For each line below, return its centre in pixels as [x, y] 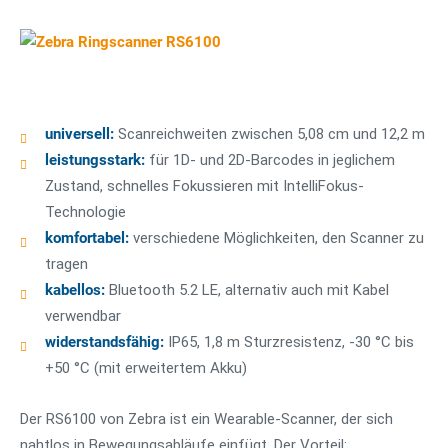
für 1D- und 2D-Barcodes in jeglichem [270, 160]
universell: [81, 134]
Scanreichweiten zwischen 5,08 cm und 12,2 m [271, 134]
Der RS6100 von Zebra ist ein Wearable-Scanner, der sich [206, 419]
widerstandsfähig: [104, 342]
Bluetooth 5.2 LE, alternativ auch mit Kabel [247, 290]
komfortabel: [87, 238]
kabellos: [75, 290]
